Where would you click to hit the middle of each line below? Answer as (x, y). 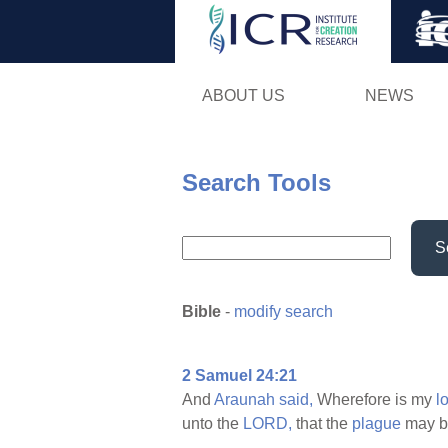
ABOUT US (243, 95)
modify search (283, 312)
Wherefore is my (374, 400)
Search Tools (256, 182)
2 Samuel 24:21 (239, 376)
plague (376, 424)
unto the (212, 424)
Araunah (244, 400)
